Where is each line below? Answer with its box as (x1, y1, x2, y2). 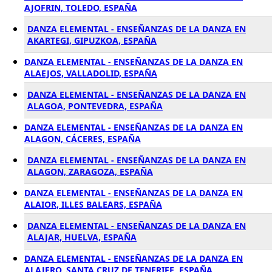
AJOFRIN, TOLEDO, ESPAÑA (24, 2, 137, 13)
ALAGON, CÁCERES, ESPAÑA (24, 133, 141, 144)
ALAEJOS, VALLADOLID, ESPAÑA (24, 67, 157, 79)
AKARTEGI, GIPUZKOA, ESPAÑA (27, 35, 157, 46)
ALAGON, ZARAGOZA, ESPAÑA (27, 166, 153, 177)
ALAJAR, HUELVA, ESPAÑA (27, 231, 137, 243)
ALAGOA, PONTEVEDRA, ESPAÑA (27, 100, 163, 112)
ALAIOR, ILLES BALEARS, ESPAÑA (24, 199, 162, 210)
